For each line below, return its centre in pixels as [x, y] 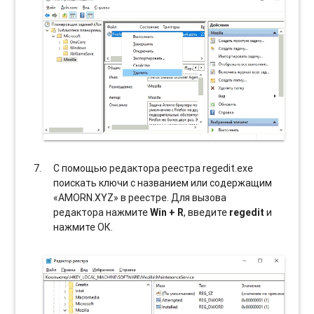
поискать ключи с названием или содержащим [163, 183]
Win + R [167, 212]
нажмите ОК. [83, 227]
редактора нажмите [102, 212]
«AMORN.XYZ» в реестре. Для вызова [140, 197]
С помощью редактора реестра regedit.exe [153, 168]
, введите [207, 212]
